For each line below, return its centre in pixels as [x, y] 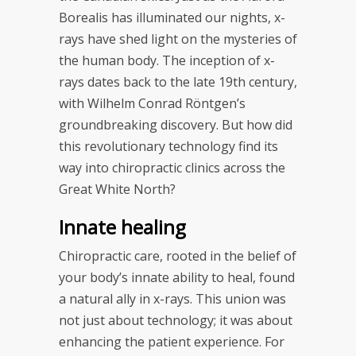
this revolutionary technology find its [168, 146]
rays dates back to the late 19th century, [178, 81]
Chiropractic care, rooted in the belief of [178, 255]
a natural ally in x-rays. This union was [172, 298]
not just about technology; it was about [176, 320]
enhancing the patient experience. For [172, 341]
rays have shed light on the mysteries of [178, 39]
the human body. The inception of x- [167, 60]
